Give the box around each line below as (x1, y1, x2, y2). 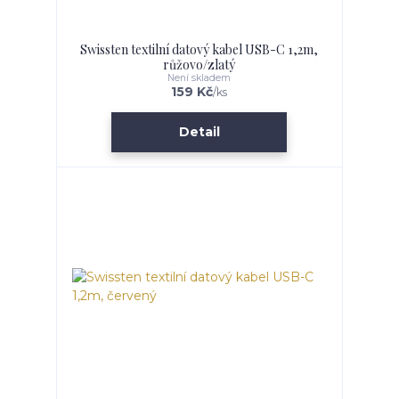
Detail (178, 124, 220, 140)
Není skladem (167, 72, 232, 85)
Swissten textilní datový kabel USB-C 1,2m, (80, 41, 319, 59)
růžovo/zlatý (163, 56, 236, 74)
